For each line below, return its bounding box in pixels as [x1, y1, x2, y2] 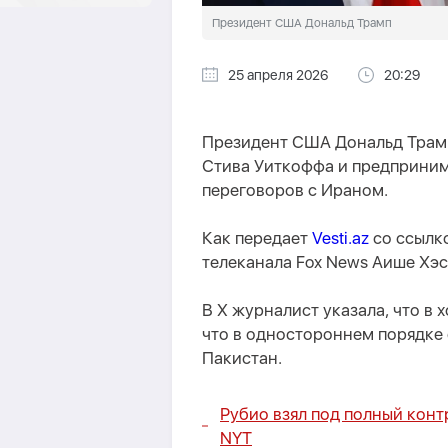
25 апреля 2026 [228, 67, 328, 83]
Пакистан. [202, 348, 282, 368]
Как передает [202, 228, 312, 248]
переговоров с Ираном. [202, 180, 388, 200]
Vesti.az [312, 228, 369, 248]
